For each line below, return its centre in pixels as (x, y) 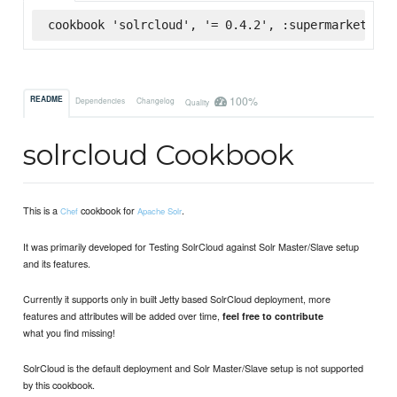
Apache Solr (160, 211)
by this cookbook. (59, 384)
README (47, 100)
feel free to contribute (273, 315)
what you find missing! (70, 332)
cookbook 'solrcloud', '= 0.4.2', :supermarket (207, 24)
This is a (42, 210)
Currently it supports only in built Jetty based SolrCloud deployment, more (177, 298)
